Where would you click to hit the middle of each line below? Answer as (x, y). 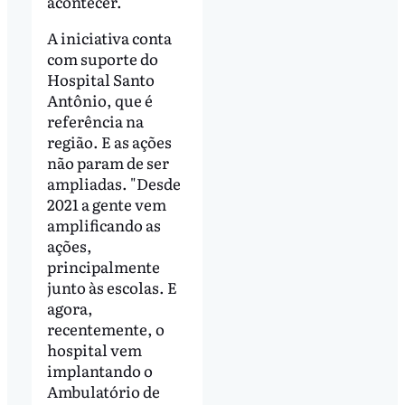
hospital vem (94, 349)
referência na (95, 120)
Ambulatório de (103, 391)
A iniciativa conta (109, 37)
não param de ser (108, 162)
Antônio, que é (99, 99)
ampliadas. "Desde (113, 183)
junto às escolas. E (112, 287)
